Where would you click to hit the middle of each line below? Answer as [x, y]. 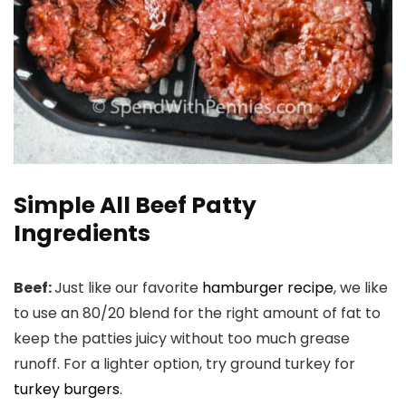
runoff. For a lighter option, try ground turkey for [184, 364]
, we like [361, 288]
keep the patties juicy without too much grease [182, 338]
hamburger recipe [268, 288]
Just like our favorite [128, 288]
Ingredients [82, 233]
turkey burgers [67, 389]
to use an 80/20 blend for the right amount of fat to [197, 313]
